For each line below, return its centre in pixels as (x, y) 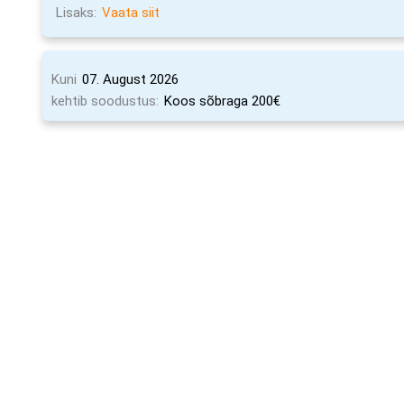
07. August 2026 (131, 79)
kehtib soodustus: (106, 101)
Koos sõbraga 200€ (223, 101)
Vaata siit (131, 13)
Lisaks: (77, 13)
